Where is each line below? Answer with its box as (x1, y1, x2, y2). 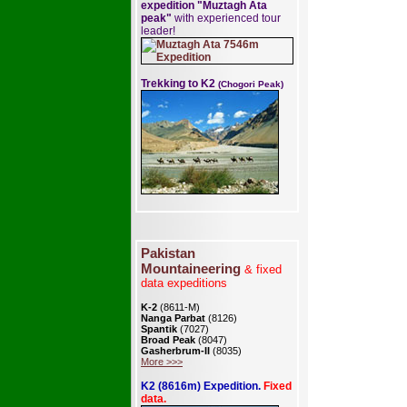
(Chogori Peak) (218, 79, 283, 89)
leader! (141, 25, 175, 37)
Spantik (141, 323, 180, 334)
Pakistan (141, 245, 195, 261)
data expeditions (141, 276, 227, 290)
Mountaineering (141, 261, 241, 276)
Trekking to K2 (141, 77, 218, 90)
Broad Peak (141, 334, 195, 345)
